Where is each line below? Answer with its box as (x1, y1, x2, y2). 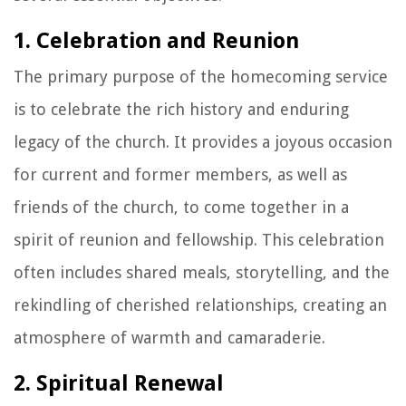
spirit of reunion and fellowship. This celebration (14, 229, 384, 249)
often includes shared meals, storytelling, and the (14, 262, 390, 282)
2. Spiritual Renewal (14, 370, 224, 396)
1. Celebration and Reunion (14, 27, 299, 53)
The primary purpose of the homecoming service (14, 66, 388, 86)
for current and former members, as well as (14, 164, 347, 184)
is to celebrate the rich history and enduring (14, 99, 349, 119)
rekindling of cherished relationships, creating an (14, 295, 387, 314)
